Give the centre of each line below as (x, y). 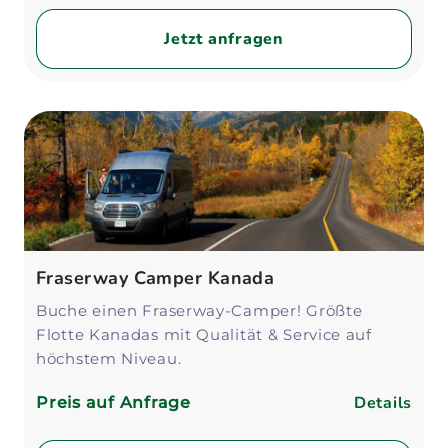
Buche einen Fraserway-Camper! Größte (199, 310)
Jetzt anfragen (224, 39)
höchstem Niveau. (111, 358)
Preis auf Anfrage (113, 402)
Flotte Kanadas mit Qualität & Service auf (204, 334)
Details (382, 403)
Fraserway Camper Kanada (155, 278)
